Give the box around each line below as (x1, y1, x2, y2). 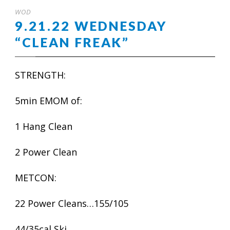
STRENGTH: (15, 69, 66, 81)
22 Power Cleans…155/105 (15, 197, 128, 209)
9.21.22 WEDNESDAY (15, 18, 167, 33)
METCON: (15, 171, 56, 184)
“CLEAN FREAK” (15, 34, 129, 50)
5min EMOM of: (15, 94, 82, 107)
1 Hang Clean (15, 120, 72, 132)
